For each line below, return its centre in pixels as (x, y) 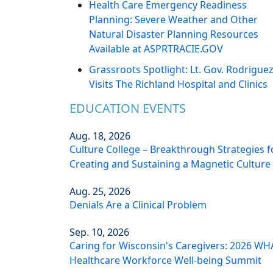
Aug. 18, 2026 (100, 136)
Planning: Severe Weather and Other (173, 20)
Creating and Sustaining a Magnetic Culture (170, 164)
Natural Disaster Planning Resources (174, 34)
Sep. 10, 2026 (99, 232)
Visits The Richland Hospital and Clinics (178, 84)
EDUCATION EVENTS (128, 108)
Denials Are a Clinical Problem (138, 205)
